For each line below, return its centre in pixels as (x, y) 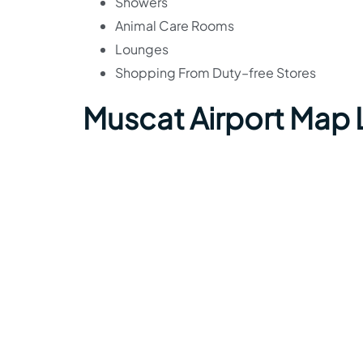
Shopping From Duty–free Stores (216, 72)
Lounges (142, 49)
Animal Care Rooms (175, 25)
